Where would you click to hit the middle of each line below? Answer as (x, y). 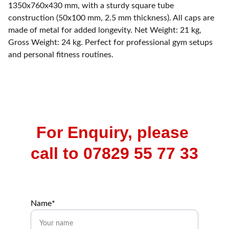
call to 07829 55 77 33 (114, 153)
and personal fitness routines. (61, 55)
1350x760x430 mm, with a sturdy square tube (91, 6)
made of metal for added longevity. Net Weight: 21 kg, (105, 30)
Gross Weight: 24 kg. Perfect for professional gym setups (110, 42)
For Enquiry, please (114, 132)
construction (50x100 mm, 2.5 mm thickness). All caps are (111, 18)
